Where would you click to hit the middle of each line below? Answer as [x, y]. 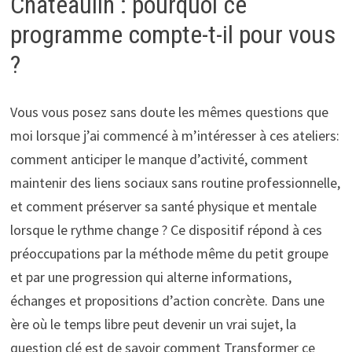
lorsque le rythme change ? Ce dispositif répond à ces [166, 229]
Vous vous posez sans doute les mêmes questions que [169, 112]
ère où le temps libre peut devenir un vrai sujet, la [153, 324]
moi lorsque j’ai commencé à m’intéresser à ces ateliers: [174, 135]
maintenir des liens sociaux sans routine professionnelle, [175, 182]
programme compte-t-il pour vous [172, 35]
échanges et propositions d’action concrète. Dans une [167, 300]
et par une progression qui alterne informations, [150, 277]
